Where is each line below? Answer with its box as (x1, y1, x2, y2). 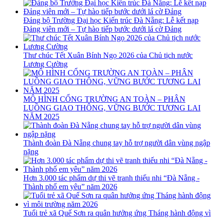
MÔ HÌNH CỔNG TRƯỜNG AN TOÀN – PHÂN (23, 95, 185, 104)
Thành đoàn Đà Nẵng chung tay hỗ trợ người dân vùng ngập (23, 139, 210, 147)
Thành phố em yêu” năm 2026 (23, 182, 117, 191)
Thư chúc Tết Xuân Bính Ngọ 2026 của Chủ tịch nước (23, 51, 193, 60)
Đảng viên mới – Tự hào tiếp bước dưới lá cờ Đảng (23, 25, 182, 34)
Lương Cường (23, 60, 68, 69)
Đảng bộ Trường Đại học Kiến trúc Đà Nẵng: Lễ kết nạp (23, 16, 199, 25)
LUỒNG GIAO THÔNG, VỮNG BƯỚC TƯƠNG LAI (23, 104, 200, 112)
